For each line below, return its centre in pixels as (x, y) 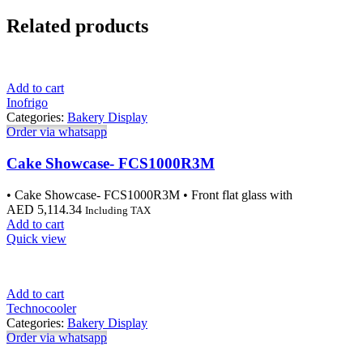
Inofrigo (27, 103)
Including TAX (118, 210)
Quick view (36, 238)
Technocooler (41, 308)
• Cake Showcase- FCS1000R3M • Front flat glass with (149, 194)
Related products (77, 26)
